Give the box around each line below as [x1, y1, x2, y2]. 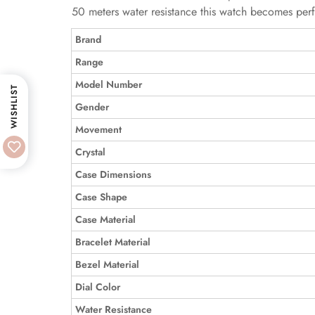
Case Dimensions [75, 167, 151, 181]
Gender [75, 100, 109, 114]
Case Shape [75, 190, 127, 204]
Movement [75, 122, 122, 136]
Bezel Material [75, 257, 139, 271]
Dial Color [75, 280, 120, 294]
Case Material [75, 212, 136, 226]
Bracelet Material [75, 235, 150, 249]
